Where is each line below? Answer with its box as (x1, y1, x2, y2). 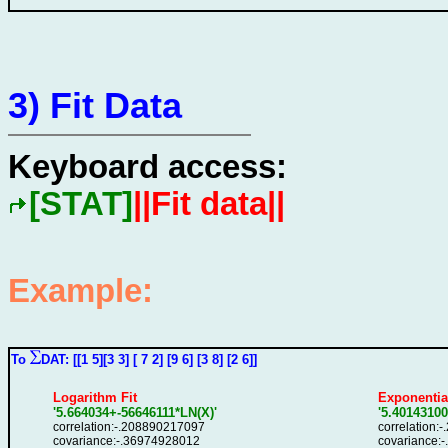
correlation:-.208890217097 (52, 420, 205, 435)
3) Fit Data (8, 85, 182, 126)
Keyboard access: (8, 148, 287, 185)
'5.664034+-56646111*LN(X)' (52, 405, 217, 421)
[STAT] (29, 185, 133, 222)
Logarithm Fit (52, 390, 137, 406)
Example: (8, 273, 153, 310)
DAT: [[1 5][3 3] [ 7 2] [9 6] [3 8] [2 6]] (41, 352, 257, 368)
